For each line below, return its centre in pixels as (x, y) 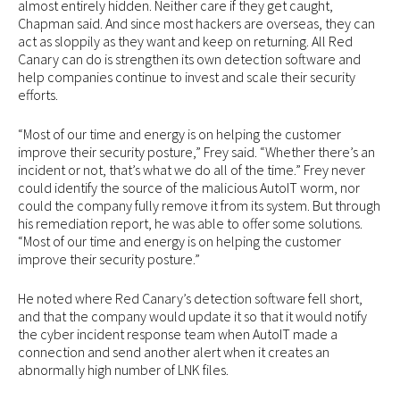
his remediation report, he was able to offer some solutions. (190, 224)
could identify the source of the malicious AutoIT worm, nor (189, 188)
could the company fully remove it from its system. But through (199, 206)
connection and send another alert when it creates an (174, 352)
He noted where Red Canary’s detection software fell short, (190, 299)
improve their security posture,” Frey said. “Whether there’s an (196, 152)
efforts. (38, 95)
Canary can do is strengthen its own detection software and (189, 59)
